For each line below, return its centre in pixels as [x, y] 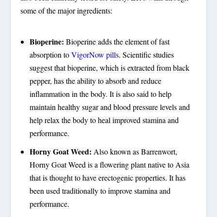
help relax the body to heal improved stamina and [104, 120]
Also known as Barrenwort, [135, 152]
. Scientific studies [146, 55]
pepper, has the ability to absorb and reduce [95, 81]
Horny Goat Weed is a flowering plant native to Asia [109, 165]
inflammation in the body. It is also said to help [100, 94]
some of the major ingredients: [67, 11]
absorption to [50, 55]
